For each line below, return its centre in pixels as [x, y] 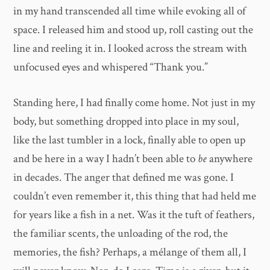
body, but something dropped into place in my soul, [126, 122]
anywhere [230, 159]
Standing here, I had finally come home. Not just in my [134, 103]
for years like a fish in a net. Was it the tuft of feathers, [134, 215]
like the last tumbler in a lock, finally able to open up [130, 140]
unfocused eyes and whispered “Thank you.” [111, 67]
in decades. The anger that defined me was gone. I [124, 178]
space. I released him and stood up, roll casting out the [133, 30]
